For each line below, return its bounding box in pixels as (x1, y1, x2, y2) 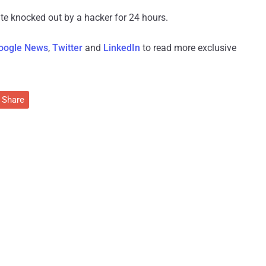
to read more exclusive (140, 42, 236, 54)
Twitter (52, 42, 83, 54)
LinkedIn (103, 42, 140, 54)
